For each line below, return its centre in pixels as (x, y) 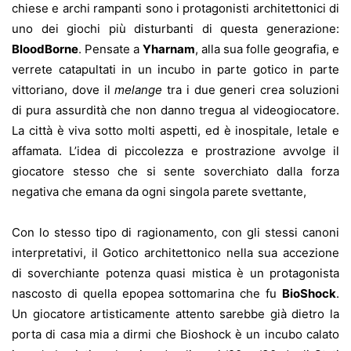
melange (139, 89)
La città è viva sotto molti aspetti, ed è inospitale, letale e (175, 130)
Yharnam (169, 49)
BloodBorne (45, 49)
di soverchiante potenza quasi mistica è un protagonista (175, 273)
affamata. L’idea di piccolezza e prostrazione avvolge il (175, 150)
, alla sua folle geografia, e (267, 49)
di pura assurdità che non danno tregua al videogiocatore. (175, 110)
